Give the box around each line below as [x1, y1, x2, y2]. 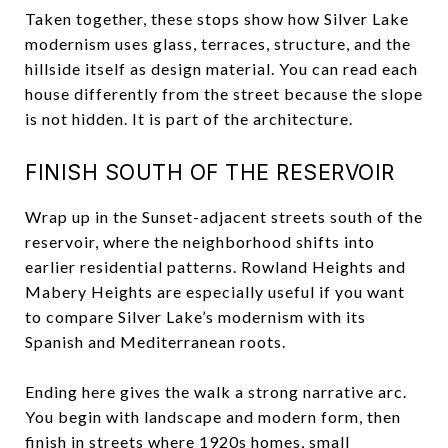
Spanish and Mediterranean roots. [25, 331, 286, 351]
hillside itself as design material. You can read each [25, 58, 418, 78]
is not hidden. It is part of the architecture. [25, 108, 353, 128]
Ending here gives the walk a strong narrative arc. [25, 381, 407, 401]
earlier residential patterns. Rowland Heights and [25, 256, 406, 276]
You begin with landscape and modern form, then [25, 406, 401, 426]
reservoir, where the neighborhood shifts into [25, 231, 375, 251]
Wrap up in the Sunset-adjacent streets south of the [25, 206, 423, 226]
